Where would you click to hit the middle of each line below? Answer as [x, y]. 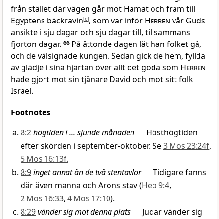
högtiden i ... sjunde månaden [84, 133]
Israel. [22, 91]
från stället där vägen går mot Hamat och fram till [103, 9]
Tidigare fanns [174, 172]
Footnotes [31, 113]
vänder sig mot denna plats [84, 212]
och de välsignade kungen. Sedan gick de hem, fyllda [108, 56]
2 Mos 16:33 [42, 199]
